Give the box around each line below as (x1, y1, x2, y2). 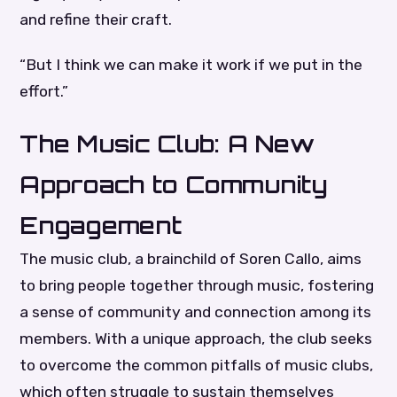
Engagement (19, 209, 183, 239)
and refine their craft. (19, 10, 173, 28)
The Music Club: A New (19, 128, 315, 158)
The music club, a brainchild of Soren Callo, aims (19, 249, 362, 268)
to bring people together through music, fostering (19, 276, 375, 294)
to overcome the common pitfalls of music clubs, (19, 355, 374, 374)
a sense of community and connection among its (19, 302, 372, 321)
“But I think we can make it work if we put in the (19, 55, 363, 74)
